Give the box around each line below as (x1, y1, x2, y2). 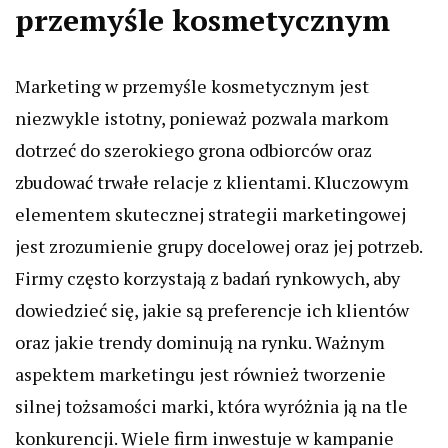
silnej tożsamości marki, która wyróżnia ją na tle (15, 394, 408, 419)
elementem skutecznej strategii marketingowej (15, 202, 406, 227)
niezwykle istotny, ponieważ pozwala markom (15, 106, 389, 131)
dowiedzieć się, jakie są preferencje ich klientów (15, 298, 409, 323)
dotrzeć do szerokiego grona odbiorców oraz (15, 138, 372, 163)
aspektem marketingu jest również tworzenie (15, 362, 386, 387)
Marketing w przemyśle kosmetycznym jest (15, 74, 369, 99)
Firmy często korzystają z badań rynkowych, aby (15, 266, 400, 291)
